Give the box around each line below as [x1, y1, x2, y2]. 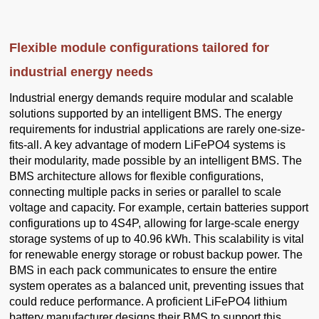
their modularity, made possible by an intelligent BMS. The [9, 155, 303, 167]
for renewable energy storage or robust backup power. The [9, 249, 303, 261]
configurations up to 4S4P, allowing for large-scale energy [9, 217, 300, 230]
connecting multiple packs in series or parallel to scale [9, 186, 282, 199]
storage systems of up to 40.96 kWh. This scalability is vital [9, 233, 305, 246]
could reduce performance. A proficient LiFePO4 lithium [9, 296, 288, 308]
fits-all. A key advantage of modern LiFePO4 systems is [9, 139, 286, 152]
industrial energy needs [9, 65, 154, 80]
